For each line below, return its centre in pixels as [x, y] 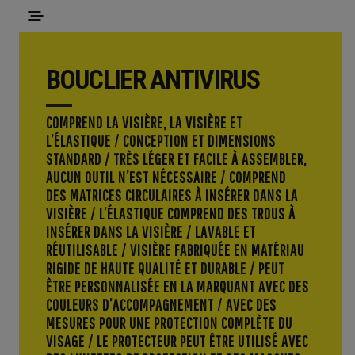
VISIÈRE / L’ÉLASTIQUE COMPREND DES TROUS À [170, 213]
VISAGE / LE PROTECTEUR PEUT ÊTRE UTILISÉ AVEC [177, 341]
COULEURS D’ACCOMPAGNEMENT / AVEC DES [161, 304]
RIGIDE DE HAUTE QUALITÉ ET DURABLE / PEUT [165, 268]
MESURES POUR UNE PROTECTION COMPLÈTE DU [169, 323]
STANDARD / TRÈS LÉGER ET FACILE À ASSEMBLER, [176, 158]
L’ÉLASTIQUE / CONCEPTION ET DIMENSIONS [160, 140]
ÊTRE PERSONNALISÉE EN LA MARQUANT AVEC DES [177, 286]
